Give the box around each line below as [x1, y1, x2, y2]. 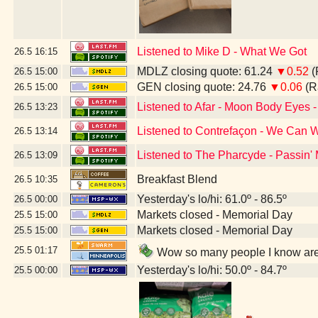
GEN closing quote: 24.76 [137, 81, 269, 93]
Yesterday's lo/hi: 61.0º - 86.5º [137, 193, 287, 205]
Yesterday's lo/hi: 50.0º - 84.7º [137, 264, 287, 276]
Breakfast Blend [137, 173, 217, 185]
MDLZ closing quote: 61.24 [137, 65, 275, 77]
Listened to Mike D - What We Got [137, 45, 307, 57]
